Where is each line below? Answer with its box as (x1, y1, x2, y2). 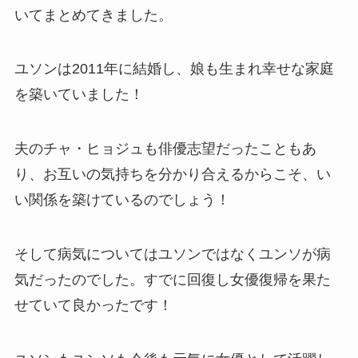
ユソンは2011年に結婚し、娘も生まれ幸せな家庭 (14, 61, 334, 78)
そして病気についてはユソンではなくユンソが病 (14, 246, 331, 263)
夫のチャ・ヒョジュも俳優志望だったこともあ (14, 141, 316, 157)
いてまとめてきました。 (14, 6, 173, 23)
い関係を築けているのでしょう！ (14, 192, 230, 209)
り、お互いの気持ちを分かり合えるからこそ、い (14, 166, 331, 183)
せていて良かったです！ (14, 297, 173, 314)
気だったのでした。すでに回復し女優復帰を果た (14, 272, 331, 288)
